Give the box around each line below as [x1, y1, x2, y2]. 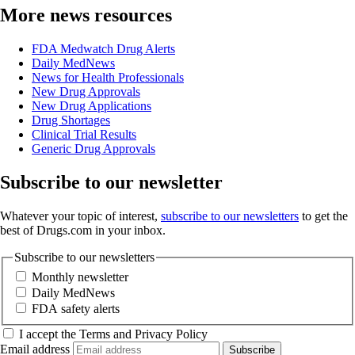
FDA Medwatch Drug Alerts [32, 41, 175, 55]
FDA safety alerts [32, 302, 120, 316]
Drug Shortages [32, 113, 110, 127]
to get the [299, 208, 348, 223]
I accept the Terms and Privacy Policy [19, 327, 208, 342]
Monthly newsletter [32, 270, 128, 284]
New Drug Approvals [32, 84, 140, 98]
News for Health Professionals [32, 70, 184, 84]
